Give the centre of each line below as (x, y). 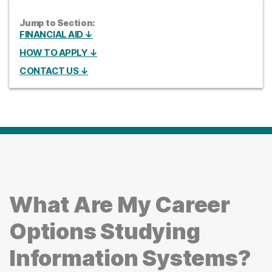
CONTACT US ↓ (54, 71)
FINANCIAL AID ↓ (56, 35)
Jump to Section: (57, 23)
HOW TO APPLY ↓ (58, 53)
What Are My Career (120, 205)
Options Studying (105, 232)
